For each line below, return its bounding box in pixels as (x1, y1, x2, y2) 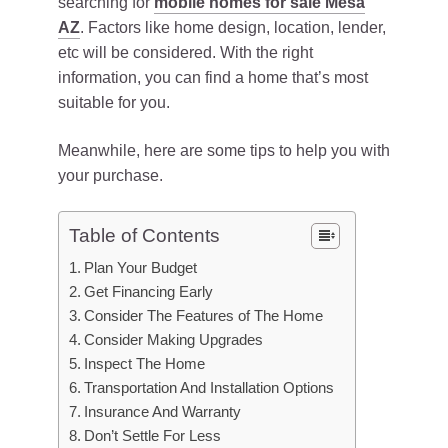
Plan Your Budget (84, 259, 198, 276)
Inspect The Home (84, 355, 206, 372)
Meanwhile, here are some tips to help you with (58, 142, 390, 159)
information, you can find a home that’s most (58, 69, 368, 86)
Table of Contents (69, 225, 220, 246)
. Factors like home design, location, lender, (80, 19, 386, 36)
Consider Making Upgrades (84, 331, 264, 348)
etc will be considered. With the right (58, 44, 313, 61)
